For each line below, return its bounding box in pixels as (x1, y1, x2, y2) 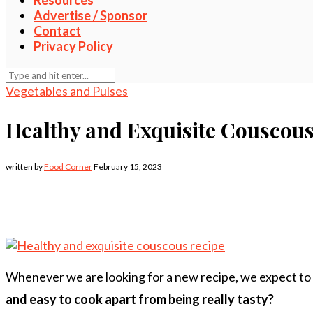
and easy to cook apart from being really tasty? (6, 291, 274, 307)
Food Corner (44, 161, 92, 172)
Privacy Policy (34, 38, 113, 54)
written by (6, 161, 44, 172)
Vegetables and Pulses (6, 83, 128, 99)
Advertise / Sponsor (34, 8, 147, 24)
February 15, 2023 (94, 161, 162, 172)
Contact (34, 23, 81, 39)
